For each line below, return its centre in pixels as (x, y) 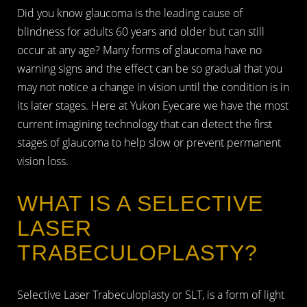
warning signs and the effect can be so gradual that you (150, 69)
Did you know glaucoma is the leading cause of (130, 13)
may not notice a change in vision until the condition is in (153, 87)
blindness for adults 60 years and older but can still (141, 32)
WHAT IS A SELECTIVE (140, 204)
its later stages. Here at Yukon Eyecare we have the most (153, 106)
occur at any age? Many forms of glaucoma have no (139, 50)
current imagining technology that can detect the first (145, 124)
